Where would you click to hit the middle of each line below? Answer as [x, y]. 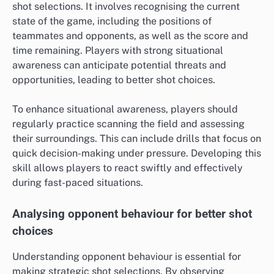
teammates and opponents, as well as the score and [130, 36]
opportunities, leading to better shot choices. [114, 80]
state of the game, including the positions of [112, 21]
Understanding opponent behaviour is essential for [127, 256]
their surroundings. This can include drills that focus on [137, 139]
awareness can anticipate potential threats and [119, 65]
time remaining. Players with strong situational [118, 51]
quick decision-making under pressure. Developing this [137, 154]
